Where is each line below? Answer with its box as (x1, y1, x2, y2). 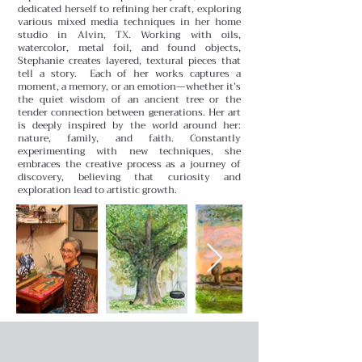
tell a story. (18, 65, 90, 82)
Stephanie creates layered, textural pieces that (18, 52, 241, 69)
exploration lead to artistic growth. (18, 181, 177, 198)
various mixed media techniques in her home (18, 13, 241, 30)
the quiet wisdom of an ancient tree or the (18, 90, 241, 107)
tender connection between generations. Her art (18, 103, 241, 120)
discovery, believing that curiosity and (18, 168, 241, 185)
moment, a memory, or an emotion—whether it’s (18, 78, 241, 95)
